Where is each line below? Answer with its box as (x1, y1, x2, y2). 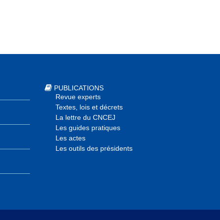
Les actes (55, 134, 85, 142)
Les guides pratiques (55, 124, 120, 132)
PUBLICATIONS (54, 84, 104, 92)
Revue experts (55, 93, 101, 101)
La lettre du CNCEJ (55, 113, 115, 122)
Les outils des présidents (55, 144, 133, 153)
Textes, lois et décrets (55, 103, 123, 111)
